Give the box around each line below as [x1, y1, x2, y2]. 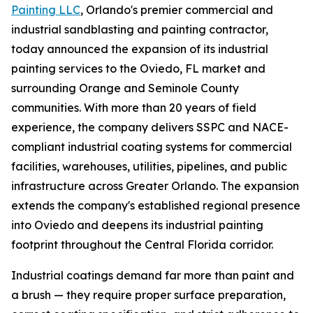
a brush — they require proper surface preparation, [11, 288, 286, 303]
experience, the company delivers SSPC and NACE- [11, 120, 289, 135]
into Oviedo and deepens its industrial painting [11, 218, 263, 233]
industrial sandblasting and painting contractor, [11, 22, 268, 37]
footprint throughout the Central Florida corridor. [11, 238, 273, 252]
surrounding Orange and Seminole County [11, 81, 239, 96]
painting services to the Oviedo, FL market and [11, 61, 265, 76]
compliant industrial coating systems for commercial [11, 140, 292, 154]
